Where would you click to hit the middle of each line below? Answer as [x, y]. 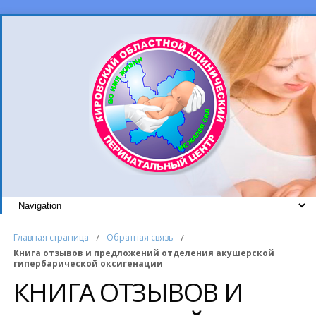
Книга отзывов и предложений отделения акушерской [144, 253]
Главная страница [51, 238]
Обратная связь [140, 238]
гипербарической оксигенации [88, 264]
